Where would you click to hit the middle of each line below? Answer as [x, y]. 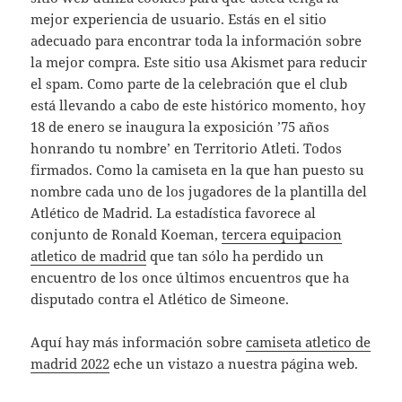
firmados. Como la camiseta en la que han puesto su [198, 170]
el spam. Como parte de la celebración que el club [189, 84]
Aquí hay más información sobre [139, 342]
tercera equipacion [282, 235]
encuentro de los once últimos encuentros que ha [190, 278]
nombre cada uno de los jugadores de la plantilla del [199, 192]
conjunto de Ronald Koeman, [127, 235]
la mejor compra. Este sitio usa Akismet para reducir [199, 62]
